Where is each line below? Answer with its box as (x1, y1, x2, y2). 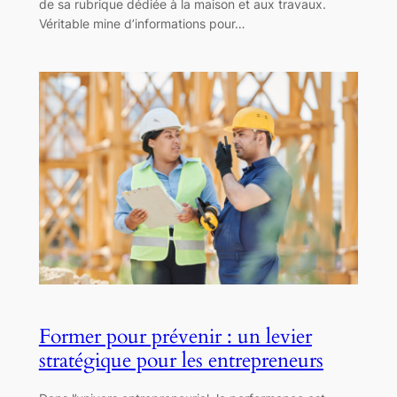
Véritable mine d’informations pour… (38, 15, 245, 31)
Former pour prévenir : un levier (38, 322, 312, 350)
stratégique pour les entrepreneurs (38, 346, 323, 374)
